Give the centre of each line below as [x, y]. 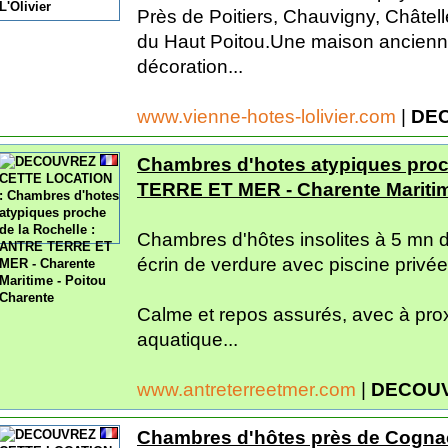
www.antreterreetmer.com [249, 389]
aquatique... [187, 339]
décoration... [190, 66]
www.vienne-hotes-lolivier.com [269, 116]
